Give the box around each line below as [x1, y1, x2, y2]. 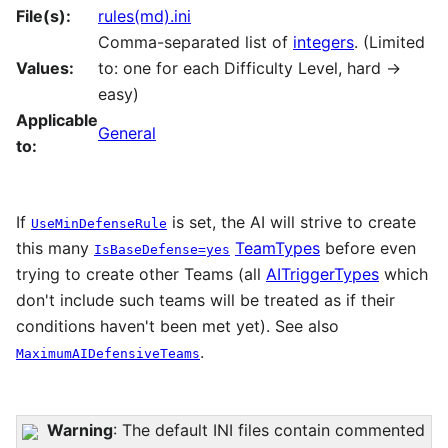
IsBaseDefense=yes [94, 241, 230, 257]
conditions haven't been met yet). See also [16, 315, 339, 336]
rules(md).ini [98, 5, 191, 26]
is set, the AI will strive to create [167, 211, 416, 232]
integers [293, 31, 354, 52]
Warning [47, 420, 114, 441]
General [98, 122, 156, 143]
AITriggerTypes [266, 263, 379, 284]
